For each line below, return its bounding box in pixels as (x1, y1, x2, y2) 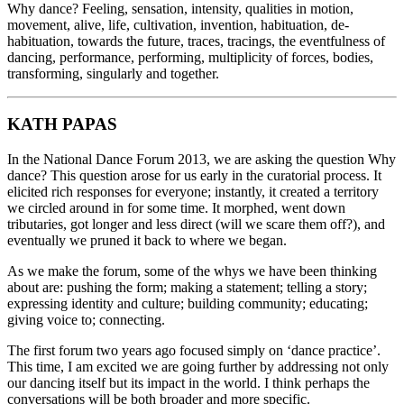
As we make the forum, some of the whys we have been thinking (7, 262, 377, 279)
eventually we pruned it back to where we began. (7, 232, 287, 248)
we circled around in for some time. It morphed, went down (7, 199, 345, 216)
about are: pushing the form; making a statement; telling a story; (7, 279, 367, 295)
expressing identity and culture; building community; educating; (7, 295, 368, 311)
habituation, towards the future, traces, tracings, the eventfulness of (7, 32, 385, 49)
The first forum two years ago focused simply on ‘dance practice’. (7, 342, 381, 358)
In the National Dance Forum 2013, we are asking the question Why (7, 151, 396, 167)
